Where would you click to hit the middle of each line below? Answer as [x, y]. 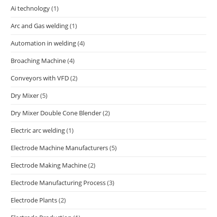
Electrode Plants [34, 200]
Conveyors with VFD [40, 78]
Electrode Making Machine [49, 165]
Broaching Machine [39, 61]
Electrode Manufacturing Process [58, 183]
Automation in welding [44, 43]
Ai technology [31, 8]
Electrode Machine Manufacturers [60, 148]
